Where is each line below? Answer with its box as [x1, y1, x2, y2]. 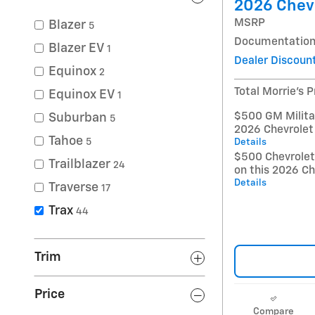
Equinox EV [49, 89, 115, 101]
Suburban [49, 112, 107, 124]
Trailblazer [49, 158, 110, 171]
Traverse [49, 181, 98, 194]
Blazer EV [49, 42, 104, 55]
